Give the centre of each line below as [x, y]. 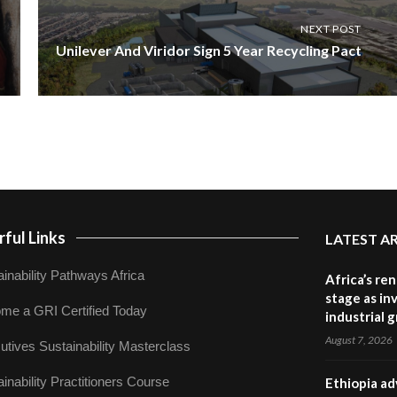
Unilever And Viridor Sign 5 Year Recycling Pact [208, 50]
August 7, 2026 [358, 340]
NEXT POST [331, 29]
